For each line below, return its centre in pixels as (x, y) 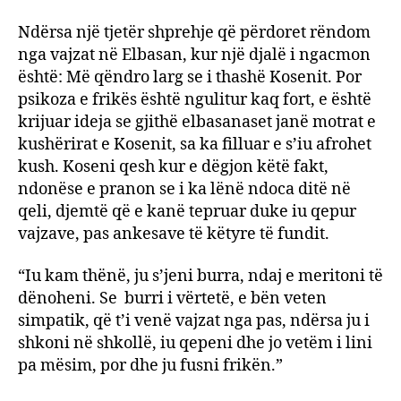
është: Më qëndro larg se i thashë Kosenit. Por (190, 77)
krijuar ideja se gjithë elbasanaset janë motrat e (197, 122)
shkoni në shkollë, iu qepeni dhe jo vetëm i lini (195, 343)
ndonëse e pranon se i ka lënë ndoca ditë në (184, 189)
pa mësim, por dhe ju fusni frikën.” (150, 366)
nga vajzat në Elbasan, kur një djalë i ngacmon (194, 55)
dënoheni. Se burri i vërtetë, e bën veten (172, 299)
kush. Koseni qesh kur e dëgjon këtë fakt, (173, 166)
